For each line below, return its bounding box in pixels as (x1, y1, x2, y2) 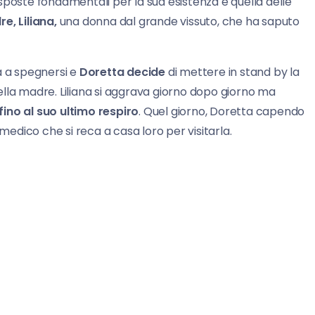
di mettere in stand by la (165, 63, 300, 80)
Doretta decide (79, 63, 166, 80)
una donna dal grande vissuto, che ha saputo (56, 13, 300, 30)
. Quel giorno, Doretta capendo (139, 103, 305, 120)
